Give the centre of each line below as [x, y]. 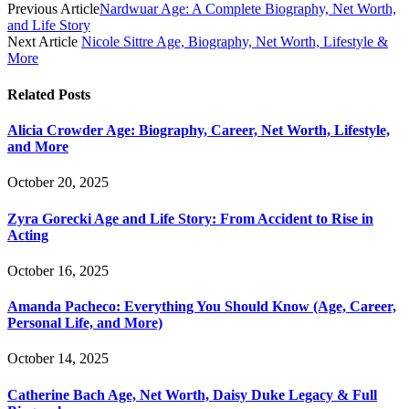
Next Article [44, 42]
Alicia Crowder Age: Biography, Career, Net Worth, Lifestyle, [199, 130]
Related [33, 94]
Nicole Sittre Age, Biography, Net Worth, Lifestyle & [235, 42]
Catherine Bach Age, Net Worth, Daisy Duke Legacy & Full [192, 394]
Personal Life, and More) [85, 323]
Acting [28, 235]
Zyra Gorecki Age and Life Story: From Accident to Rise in [190, 218]
